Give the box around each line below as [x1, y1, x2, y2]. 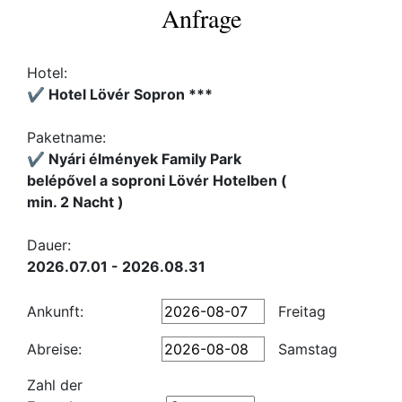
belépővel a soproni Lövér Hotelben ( [27, 171, 287, 189]
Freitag [274, 302, 326, 320]
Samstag [274, 340, 337, 358]
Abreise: [27, 340, 82, 358]
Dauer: [27, 236, 71, 254]
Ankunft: [27, 302, 83, 320]
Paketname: [27, 128, 106, 146]
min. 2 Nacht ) [27, 193, 124, 211]
